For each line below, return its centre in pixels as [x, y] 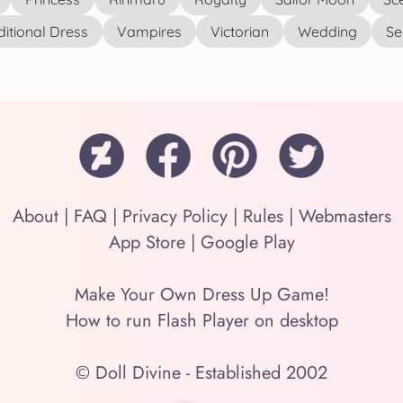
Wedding [327, 31]
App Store [147, 242]
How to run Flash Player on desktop [201, 321]
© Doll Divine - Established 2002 [201, 373]
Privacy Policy [175, 216]
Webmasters [345, 216]
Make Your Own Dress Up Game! [201, 295]
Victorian [239, 31]
